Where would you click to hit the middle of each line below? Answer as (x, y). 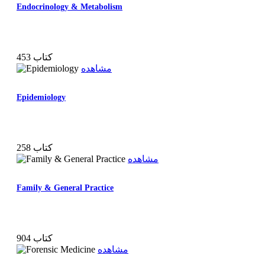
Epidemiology (41, 98)
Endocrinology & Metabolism (70, 7)
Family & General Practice (65, 188)
